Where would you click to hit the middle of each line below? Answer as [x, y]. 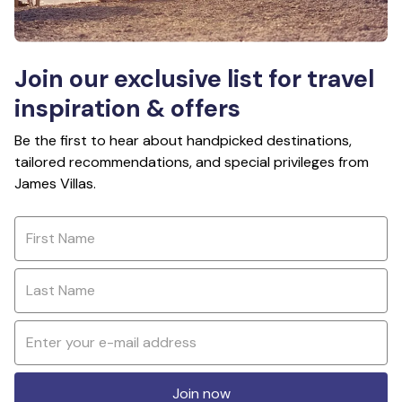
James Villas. [55, 183]
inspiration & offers [127, 108]
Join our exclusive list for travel [194, 78]
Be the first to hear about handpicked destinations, [183, 140]
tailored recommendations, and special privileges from [192, 162]
